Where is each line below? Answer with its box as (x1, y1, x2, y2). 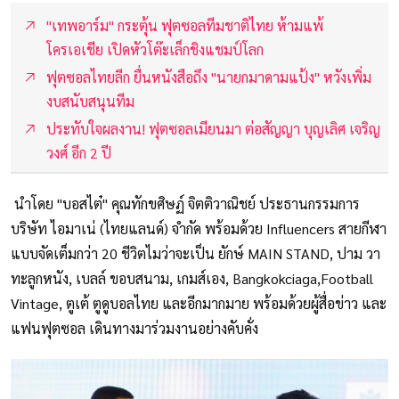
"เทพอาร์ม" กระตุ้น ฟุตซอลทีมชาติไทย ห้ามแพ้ (46, 15, 323, 35)
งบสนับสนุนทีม (46, 91, 134, 110)
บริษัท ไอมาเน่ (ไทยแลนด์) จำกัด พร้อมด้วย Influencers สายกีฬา (11, 218, 387, 238)
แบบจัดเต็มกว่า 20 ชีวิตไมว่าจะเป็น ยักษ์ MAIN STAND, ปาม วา (11, 243, 380, 263)
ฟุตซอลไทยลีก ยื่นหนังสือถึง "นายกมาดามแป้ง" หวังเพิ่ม (46, 67, 371, 86)
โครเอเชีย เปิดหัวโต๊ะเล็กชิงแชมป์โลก (46, 39, 264, 59)
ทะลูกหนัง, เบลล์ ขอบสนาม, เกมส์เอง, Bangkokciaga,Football (11, 268, 373, 288)
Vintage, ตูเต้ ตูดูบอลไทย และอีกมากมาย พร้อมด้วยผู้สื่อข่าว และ (11, 293, 387, 313)
